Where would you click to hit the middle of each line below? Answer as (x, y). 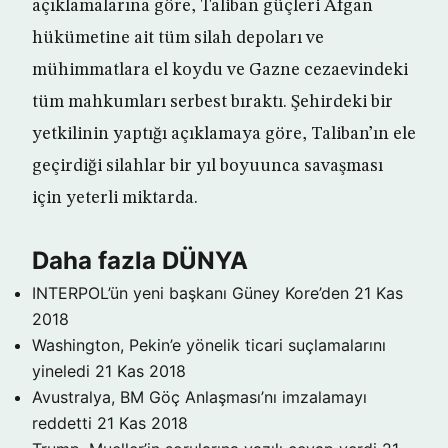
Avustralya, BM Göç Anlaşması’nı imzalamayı (199, 397)
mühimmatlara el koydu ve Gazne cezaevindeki (220, 70)
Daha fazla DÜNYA (140, 261)
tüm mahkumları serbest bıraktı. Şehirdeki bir (212, 102)
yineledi (61, 371)
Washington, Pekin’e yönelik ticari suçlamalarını (209, 345)
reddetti (62, 423)
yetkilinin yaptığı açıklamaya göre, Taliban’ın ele (224, 134)
